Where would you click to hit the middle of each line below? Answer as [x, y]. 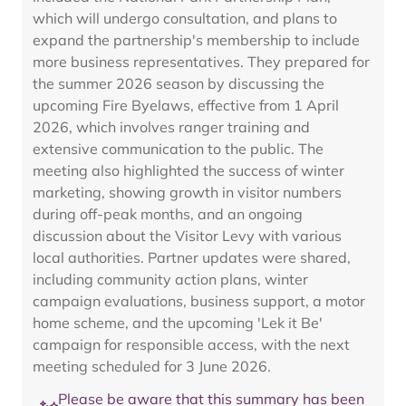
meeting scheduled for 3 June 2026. [152, 366]
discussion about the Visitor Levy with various [187, 236]
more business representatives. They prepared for [201, 62]
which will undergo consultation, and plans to [185, 18]
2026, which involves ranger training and [171, 127]
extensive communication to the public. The [178, 149]
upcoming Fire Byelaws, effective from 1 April [186, 105]
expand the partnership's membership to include [196, 40]
